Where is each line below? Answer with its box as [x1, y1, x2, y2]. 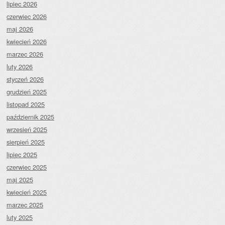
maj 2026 [7, 24, 33, 34]
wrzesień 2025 [7, 125, 47, 135]
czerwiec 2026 [7, 12, 47, 22]
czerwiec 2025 [7, 162, 47, 172]
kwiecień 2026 [7, 37, 47, 47]
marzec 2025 [7, 200, 43, 210]
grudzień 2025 [7, 87, 47, 97]
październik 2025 [7, 112, 54, 122]
